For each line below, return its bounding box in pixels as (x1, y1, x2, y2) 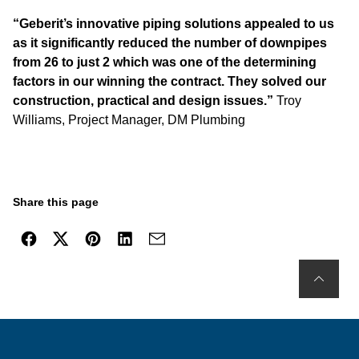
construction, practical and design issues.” (13, 94, 276, 107)
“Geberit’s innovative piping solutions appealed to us (13, 17, 334, 30)
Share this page (13, 196, 99, 208)
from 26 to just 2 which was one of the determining (13, 55, 317, 69)
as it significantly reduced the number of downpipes (13, 36, 327, 50)
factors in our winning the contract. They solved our (13, 75, 326, 88)
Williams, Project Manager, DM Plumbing (13, 113, 245, 127)
